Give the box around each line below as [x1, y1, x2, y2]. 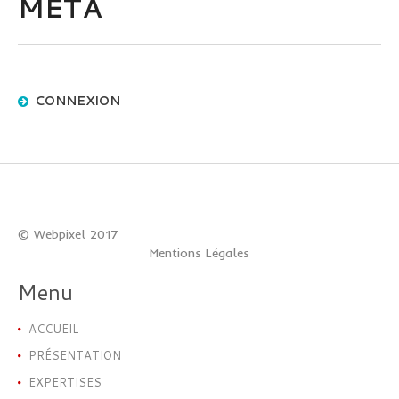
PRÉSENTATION [28, 346, 121, 363]
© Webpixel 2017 [18, 225, 118, 242]
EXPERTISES [28, 373, 102, 390]
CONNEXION [35, 91, 120, 110]
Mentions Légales [150, 244, 249, 261]
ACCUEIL [28, 320, 78, 337]
